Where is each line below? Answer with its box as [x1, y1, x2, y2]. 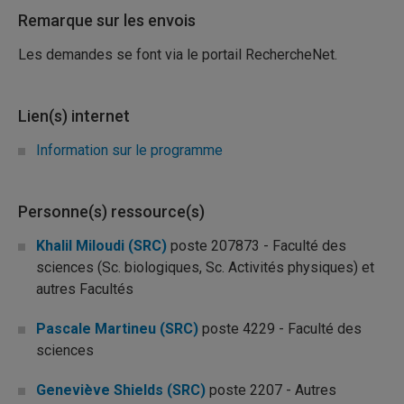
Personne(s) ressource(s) [18, 202, 205, 221]
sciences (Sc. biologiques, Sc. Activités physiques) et [36, 259, 374, 276]
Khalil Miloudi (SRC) [36, 237, 167, 254]
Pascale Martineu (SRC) [36, 320, 198, 337]
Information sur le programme [36, 142, 223, 159]
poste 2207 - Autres [206, 381, 336, 399]
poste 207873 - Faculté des [167, 237, 346, 254]
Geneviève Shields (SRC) [36, 381, 206, 399]
